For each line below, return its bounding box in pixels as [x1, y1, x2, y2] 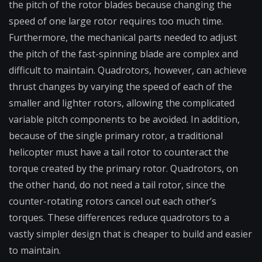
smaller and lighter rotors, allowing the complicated [9, 96, 235, 110]
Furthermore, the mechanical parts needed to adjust [9, 31, 237, 44]
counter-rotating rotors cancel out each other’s [9, 195, 216, 208]
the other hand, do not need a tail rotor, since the [9, 178, 225, 192]
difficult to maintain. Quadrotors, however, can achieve [9, 64, 247, 77]
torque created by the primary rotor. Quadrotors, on [9, 162, 238, 175]
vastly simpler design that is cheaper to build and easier [9, 227, 252, 241]
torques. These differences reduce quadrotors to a [9, 211, 229, 225]
